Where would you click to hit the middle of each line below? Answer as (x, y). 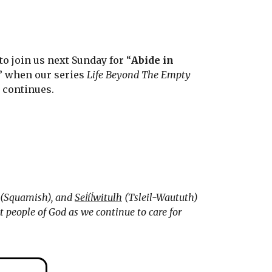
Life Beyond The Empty (139, 74)
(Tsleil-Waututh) (160, 198)
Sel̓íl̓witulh (98, 198)
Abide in (153, 60)
